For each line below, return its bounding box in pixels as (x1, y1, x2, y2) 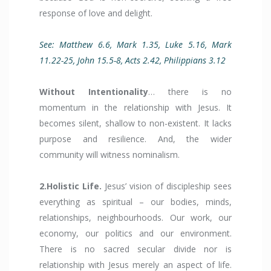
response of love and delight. (39, 7, 155, 19)
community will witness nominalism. (39, 149, 182, 161)
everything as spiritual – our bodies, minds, (39, 196, 232, 208)
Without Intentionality (39, 86, 148, 98)
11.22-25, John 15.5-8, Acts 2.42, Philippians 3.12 (39, 54, 226, 67)
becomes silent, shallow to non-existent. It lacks (39, 117, 232, 129)
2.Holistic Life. (39, 180, 102, 192)
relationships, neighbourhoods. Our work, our (39, 212, 232, 224)
